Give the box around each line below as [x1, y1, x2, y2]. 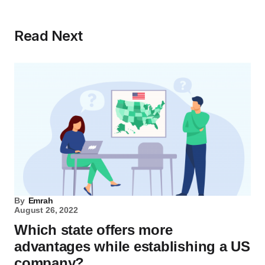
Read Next [14, 27, 83, 45]
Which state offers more [14, 222, 173, 238]
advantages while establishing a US [14, 238, 250, 255]
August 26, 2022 [14, 205, 78, 215]
